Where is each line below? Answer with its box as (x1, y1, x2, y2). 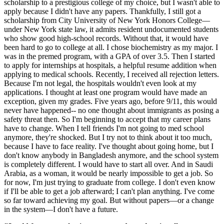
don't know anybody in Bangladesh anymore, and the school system (4, 151, 218, 160)
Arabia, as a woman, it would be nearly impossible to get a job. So (4, 169, 213, 178)
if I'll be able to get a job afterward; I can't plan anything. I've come (4, 187, 214, 196)
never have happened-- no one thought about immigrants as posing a (4, 106, 219, 115)
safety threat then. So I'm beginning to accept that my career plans (4, 115, 210, 124)
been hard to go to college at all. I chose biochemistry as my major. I (4, 43, 218, 52)
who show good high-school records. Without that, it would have (4, 34, 208, 43)
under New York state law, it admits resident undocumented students (4, 25, 218, 34)
